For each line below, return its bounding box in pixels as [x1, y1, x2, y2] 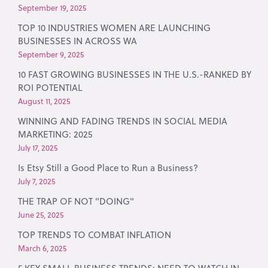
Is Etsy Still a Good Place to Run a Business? [18, 161, 199, 174]
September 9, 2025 [18, 48, 84, 60]
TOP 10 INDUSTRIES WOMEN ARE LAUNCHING [18, 21, 211, 34]
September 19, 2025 [18, 2, 87, 13]
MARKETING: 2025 [18, 127, 93, 141]
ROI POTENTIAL [18, 81, 83, 94]
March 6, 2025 [18, 242, 67, 254]
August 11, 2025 [18, 95, 71, 106]
